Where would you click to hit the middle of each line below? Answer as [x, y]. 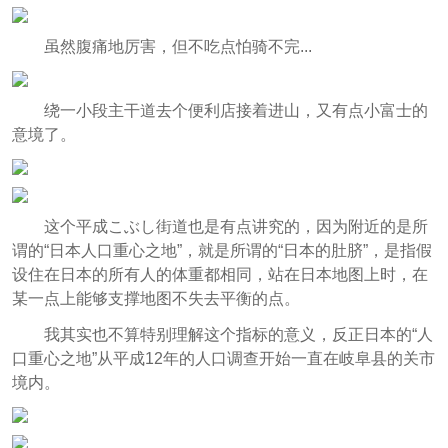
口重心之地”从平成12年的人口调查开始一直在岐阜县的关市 [223, 358]
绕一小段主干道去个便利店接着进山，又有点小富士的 [235, 111]
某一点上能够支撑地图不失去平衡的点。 [155, 298]
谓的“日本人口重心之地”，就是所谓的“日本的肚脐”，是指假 [221, 250]
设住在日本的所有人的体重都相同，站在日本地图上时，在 [219, 274]
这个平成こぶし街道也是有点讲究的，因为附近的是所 [235, 226]
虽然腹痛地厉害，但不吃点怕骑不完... [177, 47]
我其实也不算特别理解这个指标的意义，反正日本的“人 [238, 334]
